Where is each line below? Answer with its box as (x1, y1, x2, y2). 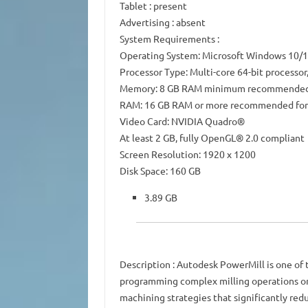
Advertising (119, 16, 170, 29)
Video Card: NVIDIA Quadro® (119, 115, 245, 128)
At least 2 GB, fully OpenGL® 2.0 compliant (119, 131, 305, 144)
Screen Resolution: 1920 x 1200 (119, 148, 256, 161)
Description (119, 258, 170, 271)
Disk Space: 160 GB (119, 164, 201, 177)
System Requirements (119, 32, 215, 45)
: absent (169, 16, 206, 29)
